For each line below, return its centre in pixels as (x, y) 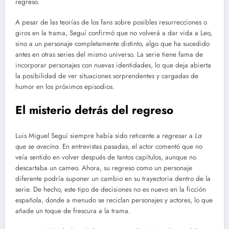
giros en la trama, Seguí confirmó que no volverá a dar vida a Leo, (114, 33)
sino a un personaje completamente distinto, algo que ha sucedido (112, 43)
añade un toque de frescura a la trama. (73, 211)
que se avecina (37, 146)
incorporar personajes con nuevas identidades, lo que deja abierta (113, 65)
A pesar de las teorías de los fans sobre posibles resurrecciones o (111, 22)
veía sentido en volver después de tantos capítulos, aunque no (106, 157)
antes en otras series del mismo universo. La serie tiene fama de (109, 54)
